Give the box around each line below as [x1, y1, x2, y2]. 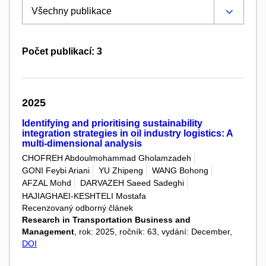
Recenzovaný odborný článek [22, 202, 133, 213]
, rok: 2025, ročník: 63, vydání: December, [74, 226, 232, 236]
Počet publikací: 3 [22, 46, 102, 56]
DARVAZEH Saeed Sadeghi [80, 178, 184, 188]
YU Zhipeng [99, 166, 143, 176]
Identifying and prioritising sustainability [22, 118, 202, 128]
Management [22, 226, 74, 236]
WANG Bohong [152, 166, 208, 176]
